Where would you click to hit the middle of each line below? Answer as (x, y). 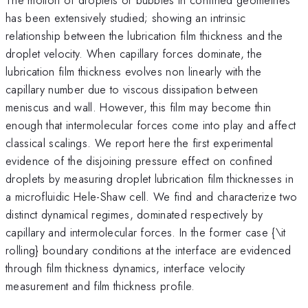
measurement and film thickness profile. (100, 286)
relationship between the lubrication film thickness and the (144, 35)
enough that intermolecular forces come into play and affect (151, 125)
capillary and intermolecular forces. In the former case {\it (146, 232)
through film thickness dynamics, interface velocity (125, 268)
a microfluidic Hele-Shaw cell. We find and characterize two (152, 196)
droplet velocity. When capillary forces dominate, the (134, 53)
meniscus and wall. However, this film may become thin (139, 107)
